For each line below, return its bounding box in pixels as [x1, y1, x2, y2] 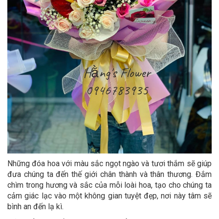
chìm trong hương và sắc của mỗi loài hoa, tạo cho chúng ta [7, 180, 212, 190]
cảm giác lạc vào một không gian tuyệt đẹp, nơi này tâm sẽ [7, 191, 212, 201]
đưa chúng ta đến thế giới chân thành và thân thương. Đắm [7, 170, 212, 179]
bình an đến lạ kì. [7, 202, 64, 212]
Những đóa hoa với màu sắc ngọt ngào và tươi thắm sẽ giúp [7, 159, 212, 169]
